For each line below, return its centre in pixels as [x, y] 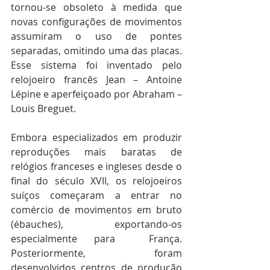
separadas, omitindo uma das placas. [96, 50]
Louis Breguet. [43, 108]
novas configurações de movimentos [96, 21]
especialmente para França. [96, 238]
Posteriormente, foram [96, 253]
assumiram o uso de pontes [96, 36]
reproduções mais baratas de [96, 152]
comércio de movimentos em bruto [96, 209]
